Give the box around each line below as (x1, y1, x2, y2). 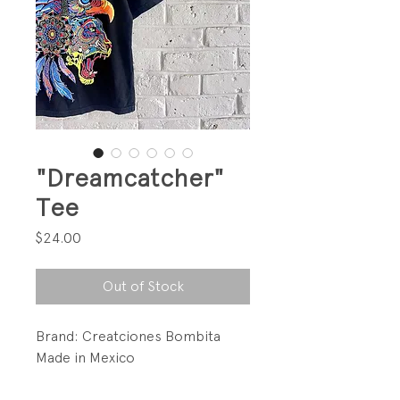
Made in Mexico (36, 348, 135, 366)
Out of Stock (102, 277, 184, 295)
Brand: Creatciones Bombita (36, 327, 221, 345)
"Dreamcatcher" (36, 162, 224, 193)
